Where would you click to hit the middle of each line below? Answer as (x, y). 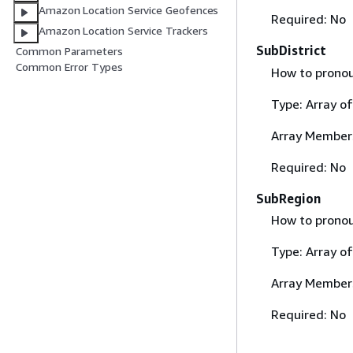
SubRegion (288, 198)
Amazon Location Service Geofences (129, 10)
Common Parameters (69, 51)
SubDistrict (291, 51)
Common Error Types (69, 67)
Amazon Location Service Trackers (123, 31)
